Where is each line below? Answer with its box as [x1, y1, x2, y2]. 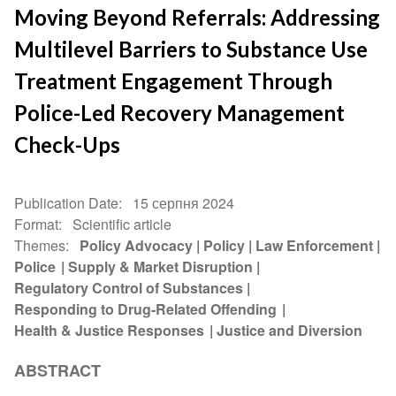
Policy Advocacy [80, 234, 194, 255]
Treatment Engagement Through [14, 67, 333, 94]
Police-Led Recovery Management [14, 99, 346, 126]
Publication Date [14, 192, 119, 213]
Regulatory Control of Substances [14, 277, 244, 298]
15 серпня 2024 [133, 192, 235, 213]
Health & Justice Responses [14, 319, 207, 340]
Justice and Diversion [217, 319, 363, 340]
